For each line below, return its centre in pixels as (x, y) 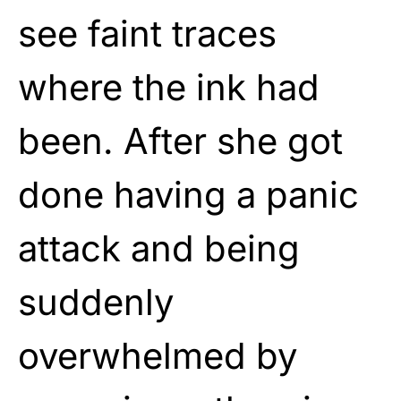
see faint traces (147, 33)
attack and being (159, 248)
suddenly (96, 302)
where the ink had (169, 87)
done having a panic (188, 194)
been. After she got (180, 141)
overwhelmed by (158, 355)
